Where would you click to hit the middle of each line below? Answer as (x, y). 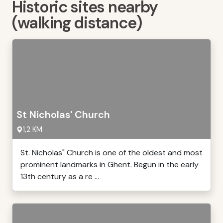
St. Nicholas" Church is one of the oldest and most (111, 153)
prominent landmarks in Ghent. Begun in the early (110, 165)
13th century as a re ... (60, 176)
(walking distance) (77, 23)
